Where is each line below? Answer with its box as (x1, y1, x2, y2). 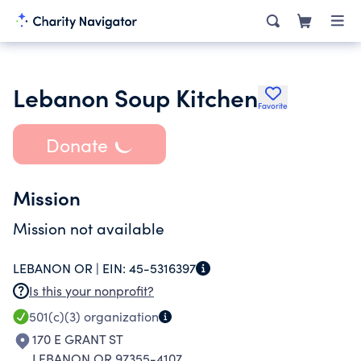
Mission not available (13, 218, 164, 239)
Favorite (258, 100, 288, 111)
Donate (45, 131, 108, 157)
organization (81, 308, 159, 325)
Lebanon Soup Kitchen (13, 80, 258, 114)
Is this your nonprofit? (29, 282, 154, 299)
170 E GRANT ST (32, 330, 123, 347)
